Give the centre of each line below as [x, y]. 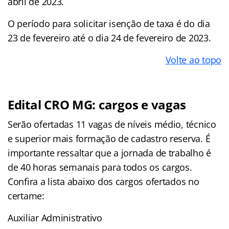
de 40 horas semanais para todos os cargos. [100, 167]
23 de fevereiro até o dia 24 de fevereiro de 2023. [109, 38]
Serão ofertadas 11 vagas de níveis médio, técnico [112, 124]
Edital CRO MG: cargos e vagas [97, 105]
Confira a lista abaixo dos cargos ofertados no [104, 182]
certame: [26, 196]
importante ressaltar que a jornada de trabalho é [110, 153]
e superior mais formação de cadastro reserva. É [109, 139]
